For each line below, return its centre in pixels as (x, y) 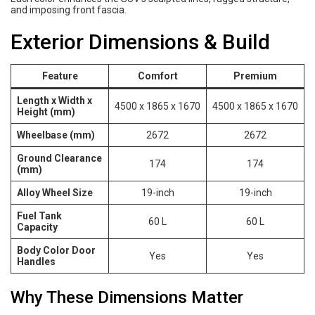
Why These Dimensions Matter (127, 298)
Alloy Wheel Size (55, 193)
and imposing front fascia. (69, 10)
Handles (36, 262)
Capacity (37, 227)
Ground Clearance (59, 159)
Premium (255, 76)
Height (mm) (46, 112)
